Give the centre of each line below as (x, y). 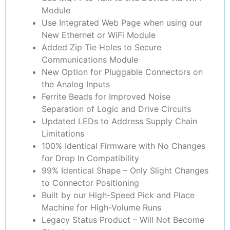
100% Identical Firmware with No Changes (123, 146)
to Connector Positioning (90, 183)
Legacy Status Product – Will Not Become (123, 220)
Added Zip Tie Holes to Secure (101, 47)
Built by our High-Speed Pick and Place (118, 195)
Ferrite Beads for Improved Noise (106, 97)
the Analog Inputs (76, 84)
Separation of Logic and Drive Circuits (116, 109)
